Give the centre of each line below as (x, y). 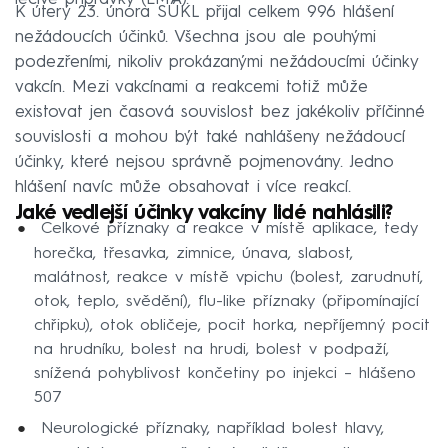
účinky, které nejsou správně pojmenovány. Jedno (204, 162)
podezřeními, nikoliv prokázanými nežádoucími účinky (216, 62)
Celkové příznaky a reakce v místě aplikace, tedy (225, 228)
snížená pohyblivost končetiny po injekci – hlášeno (224, 373)
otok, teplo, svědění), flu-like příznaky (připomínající (226, 301)
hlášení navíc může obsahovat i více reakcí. (183, 187)
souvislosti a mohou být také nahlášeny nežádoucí (210, 137)
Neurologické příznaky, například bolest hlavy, (208, 429)
